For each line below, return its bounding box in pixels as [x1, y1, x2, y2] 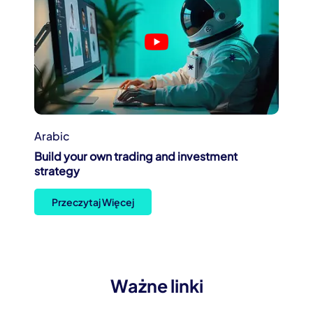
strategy [34, 163, 80, 179]
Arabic [34, 129, 70, 144]
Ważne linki [110, 275, 203, 298]
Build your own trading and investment [34, 149, 238, 164]
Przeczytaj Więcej [52, 196, 134, 209]
